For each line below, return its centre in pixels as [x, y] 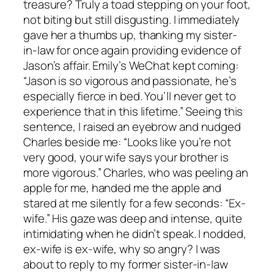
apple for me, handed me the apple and [123, 187]
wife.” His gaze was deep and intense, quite [133, 218]
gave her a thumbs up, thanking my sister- [130, 35]
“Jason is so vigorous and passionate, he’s [130, 80]
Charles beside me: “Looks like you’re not [127, 142]
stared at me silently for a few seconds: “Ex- [135, 203]
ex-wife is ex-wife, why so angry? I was [122, 249]
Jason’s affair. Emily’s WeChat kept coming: [131, 65]
